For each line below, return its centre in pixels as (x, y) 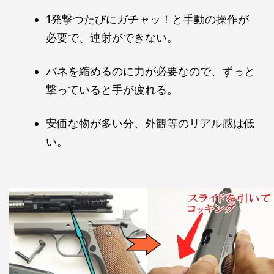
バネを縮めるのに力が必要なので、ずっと (150, 72)
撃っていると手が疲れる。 (112, 90)
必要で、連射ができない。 (112, 38)
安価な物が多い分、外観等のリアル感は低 (150, 124)
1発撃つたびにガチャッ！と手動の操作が (147, 20)
